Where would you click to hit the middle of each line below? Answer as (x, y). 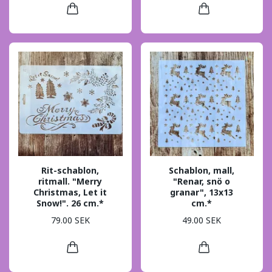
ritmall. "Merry (70, 181)
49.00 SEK (202, 220)
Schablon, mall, (202, 170)
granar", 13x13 (202, 192)
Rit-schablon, (70, 170)
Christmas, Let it (70, 192)
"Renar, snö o (202, 181)
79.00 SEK (70, 220)
